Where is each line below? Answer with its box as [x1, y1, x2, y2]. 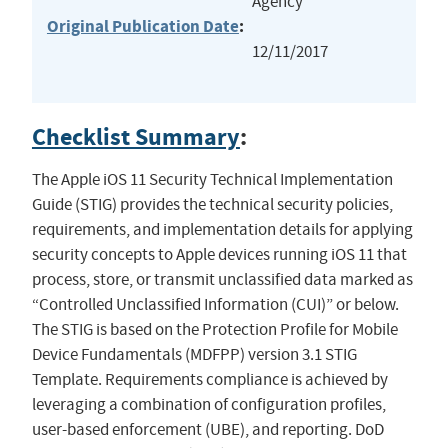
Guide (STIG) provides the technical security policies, [31, 194, 393, 216]
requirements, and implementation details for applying [31, 219, 413, 241]
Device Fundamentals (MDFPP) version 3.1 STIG [31, 344, 357, 366]
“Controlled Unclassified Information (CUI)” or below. [31, 294, 399, 316]
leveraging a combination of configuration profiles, [31, 394, 386, 416]
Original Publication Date [46, 15, 239, 39]
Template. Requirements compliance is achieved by [31, 369, 388, 391]
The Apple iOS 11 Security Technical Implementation [31, 169, 393, 191]
